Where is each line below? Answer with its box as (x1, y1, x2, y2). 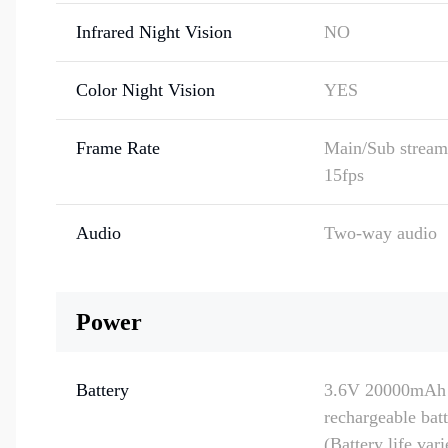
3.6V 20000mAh (324, 380, 446, 400)
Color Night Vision (76, 80, 215, 100)
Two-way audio (324, 223, 437, 243)
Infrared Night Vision (76, 22, 232, 42)
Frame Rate (76, 138, 160, 158)
